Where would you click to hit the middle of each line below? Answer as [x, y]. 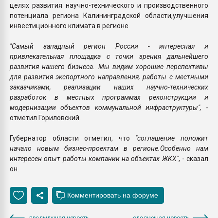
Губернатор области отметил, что [73, 138]
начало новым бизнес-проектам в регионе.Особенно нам [109, 148]
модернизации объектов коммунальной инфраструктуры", [108, 107]
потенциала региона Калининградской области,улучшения [109, 15]
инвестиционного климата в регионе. [70, 26]
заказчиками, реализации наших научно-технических [109, 87]
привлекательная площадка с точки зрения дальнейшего [109, 56]
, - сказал [193, 158]
